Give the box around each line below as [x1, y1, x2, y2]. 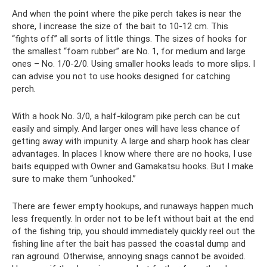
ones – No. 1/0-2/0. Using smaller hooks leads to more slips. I [12, 58, 255, 70]
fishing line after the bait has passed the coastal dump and [12, 238, 246, 250]
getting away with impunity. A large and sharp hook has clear [12, 136, 250, 147]
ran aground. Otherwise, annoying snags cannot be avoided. [12, 251, 246, 262]
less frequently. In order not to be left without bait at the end [12, 213, 254, 225]
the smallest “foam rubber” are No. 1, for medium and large [12, 46, 246, 57]
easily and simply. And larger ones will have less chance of [12, 123, 240, 135]
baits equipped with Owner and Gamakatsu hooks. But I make [12, 161, 253, 172]
